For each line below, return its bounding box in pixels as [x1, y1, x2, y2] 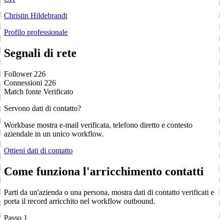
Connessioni [4, 79, 42, 87]
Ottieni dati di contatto [4, 146, 73, 155]
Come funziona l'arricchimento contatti [4, 165, 204, 178]
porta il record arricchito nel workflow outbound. [4, 196, 155, 205]
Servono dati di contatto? [4, 104, 81, 113]
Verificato [43, 87, 73, 96]
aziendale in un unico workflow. [4, 130, 104, 138]
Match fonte [4, 87, 41, 96]
